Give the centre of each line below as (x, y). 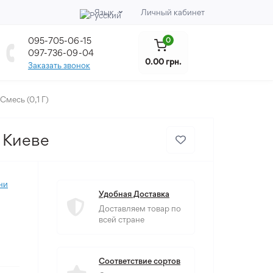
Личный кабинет (173, 12)
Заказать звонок (59, 65)
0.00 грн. (163, 61)
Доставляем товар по (140, 208)
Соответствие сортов (140, 261)
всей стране (122, 219)
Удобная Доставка (134, 194)
